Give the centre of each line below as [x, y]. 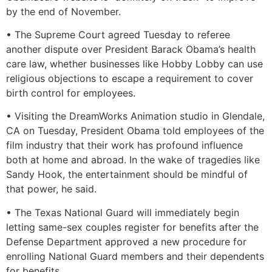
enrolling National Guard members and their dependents [135, 256]
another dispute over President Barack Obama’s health [131, 49]
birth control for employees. [71, 93]
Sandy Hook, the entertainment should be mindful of [127, 175]
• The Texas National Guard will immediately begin [123, 212]
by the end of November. [63, 11]
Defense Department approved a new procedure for [126, 241]
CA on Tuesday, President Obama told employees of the [135, 131]
